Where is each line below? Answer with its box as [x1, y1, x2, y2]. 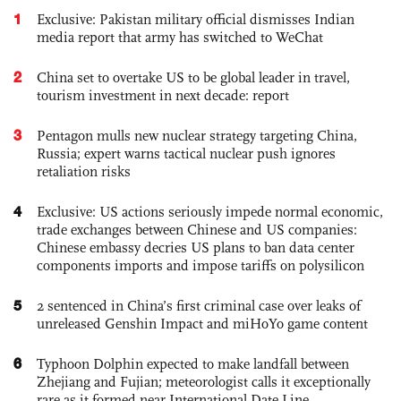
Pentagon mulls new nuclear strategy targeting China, [37, 126, 357, 144]
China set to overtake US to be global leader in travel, [37, 68, 350, 86]
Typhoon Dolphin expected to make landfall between [37, 354, 349, 372]
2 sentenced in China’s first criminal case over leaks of [37, 296, 361, 314]
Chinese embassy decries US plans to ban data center [37, 238, 354, 256]
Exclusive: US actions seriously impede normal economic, [37, 202, 383, 220]
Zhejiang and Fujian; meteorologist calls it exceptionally [37, 372, 371, 390]
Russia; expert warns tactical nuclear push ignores [37, 144, 336, 162]
